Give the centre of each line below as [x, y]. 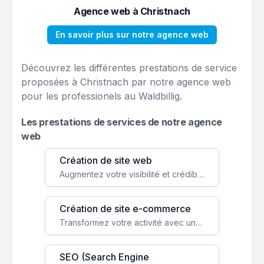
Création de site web [106, 160]
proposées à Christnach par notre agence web [126, 82]
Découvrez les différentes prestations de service [129, 68]
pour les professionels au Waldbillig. [102, 96]
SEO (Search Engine [104, 257]
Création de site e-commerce [125, 209]
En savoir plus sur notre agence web [132, 34]
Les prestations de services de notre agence [122, 122]
